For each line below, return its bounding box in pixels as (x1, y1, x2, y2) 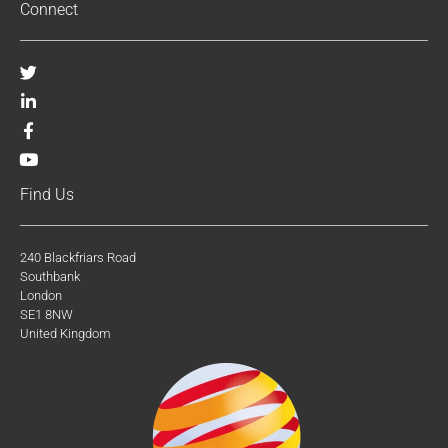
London (20, 288, 62, 304)
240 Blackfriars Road (20, 250, 136, 266)
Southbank (20, 269, 80, 285)
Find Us (20, 185, 74, 205)
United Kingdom (20, 326, 111, 342)
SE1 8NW (20, 307, 73, 323)
